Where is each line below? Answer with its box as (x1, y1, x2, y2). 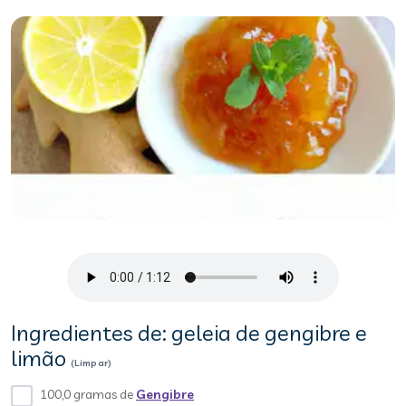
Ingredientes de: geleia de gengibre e (11, 319, 367, 346)
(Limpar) (71, 357, 112, 369)
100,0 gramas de (40, 386, 136, 402)
